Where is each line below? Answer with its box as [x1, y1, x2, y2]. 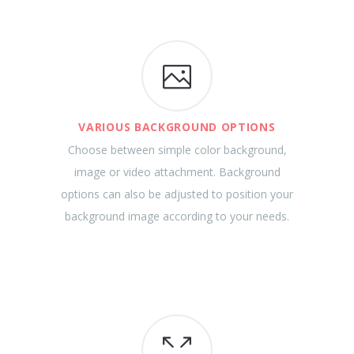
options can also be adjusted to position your [61, 186, 293, 201]
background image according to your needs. [65, 209, 289, 224]
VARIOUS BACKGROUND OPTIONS [78, 119, 276, 134]
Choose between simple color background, [67, 142, 287, 157]
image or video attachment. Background [73, 164, 281, 179]
